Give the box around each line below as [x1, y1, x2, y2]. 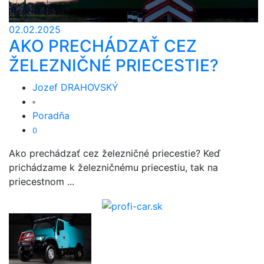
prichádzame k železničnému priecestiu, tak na [9, 161, 218, 173]
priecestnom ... [9, 176, 74, 187]
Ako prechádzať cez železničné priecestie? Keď [9, 147, 220, 159]
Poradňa [32, 110, 70, 121]
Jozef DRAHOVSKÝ [32, 81, 118, 93]
